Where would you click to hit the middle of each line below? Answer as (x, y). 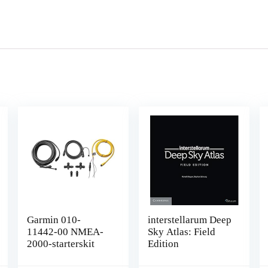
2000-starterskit (60, 244)
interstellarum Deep (190, 220)
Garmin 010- (54, 220)
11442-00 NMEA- (65, 232)
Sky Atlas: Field (182, 232)
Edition (164, 244)
